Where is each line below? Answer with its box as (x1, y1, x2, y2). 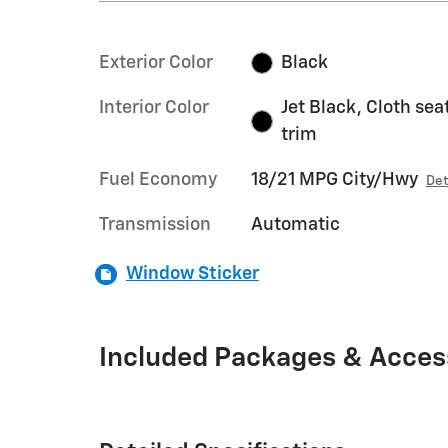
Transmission (99, 215, 211, 234)
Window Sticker (126, 264, 259, 283)
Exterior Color (99, 53, 213, 72)
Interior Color (99, 98, 209, 117)
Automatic (250, 215, 340, 234)
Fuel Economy (99, 170, 217, 189)
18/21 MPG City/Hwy (250, 170, 418, 189)
